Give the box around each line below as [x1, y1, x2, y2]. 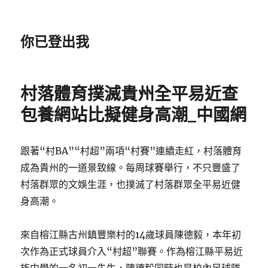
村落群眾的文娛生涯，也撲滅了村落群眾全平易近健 [20, 178, 241, 190]
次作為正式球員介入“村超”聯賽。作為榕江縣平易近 [20, 245, 243, 257]
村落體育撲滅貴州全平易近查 [20, 84, 239, 104]
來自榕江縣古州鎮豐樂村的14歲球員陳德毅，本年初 [20, 229, 242, 240]
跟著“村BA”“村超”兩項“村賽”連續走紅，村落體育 [20, 145, 242, 157]
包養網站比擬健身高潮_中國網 [20, 105, 247, 125]
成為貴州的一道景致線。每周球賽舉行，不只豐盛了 [20, 162, 241, 173]
